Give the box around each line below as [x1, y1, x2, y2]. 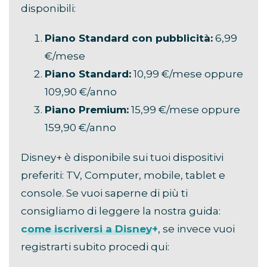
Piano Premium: [45, 103, 129, 116]
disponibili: [21, 2, 76, 14]
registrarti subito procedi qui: [21, 240, 169, 253]
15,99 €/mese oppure [129, 103, 240, 116]
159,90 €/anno [45, 121, 116, 133]
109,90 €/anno [45, 85, 117, 98]
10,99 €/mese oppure [131, 67, 243, 80]
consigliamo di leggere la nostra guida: [21, 204, 221, 217]
